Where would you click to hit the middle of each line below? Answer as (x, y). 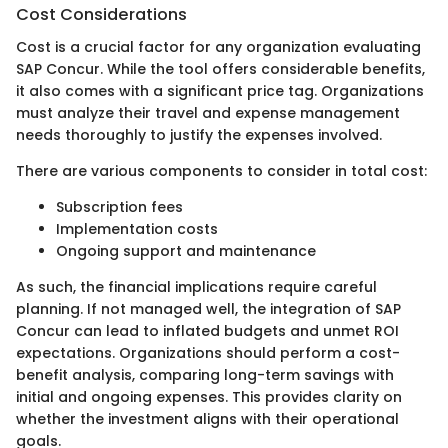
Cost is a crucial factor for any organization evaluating (218, 46)
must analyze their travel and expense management (208, 112)
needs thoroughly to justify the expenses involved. (199, 134)
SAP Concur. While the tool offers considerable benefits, (220, 68)
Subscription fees (119, 206)
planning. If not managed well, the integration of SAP (208, 308)
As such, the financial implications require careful (196, 286)
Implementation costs (137, 228)
